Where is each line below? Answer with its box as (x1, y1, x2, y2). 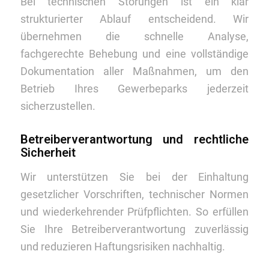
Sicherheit (20, 145, 76, 160)
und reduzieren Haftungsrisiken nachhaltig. (20, 240, 225, 253)
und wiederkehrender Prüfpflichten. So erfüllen (20, 205, 249, 219)
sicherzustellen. (20, 99, 95, 112)
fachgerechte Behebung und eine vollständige (20, 47, 249, 60)
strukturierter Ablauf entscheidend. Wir (20, 12, 249, 25)
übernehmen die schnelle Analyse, (20, 29, 249, 43)
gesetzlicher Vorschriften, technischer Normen (20, 188, 249, 201)
